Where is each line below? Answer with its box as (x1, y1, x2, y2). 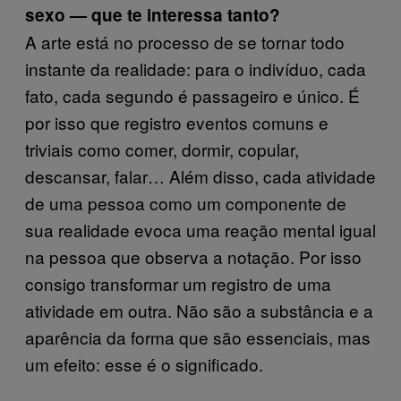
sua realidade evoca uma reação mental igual (25, 218, 376, 242)
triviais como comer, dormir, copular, (25, 137, 299, 161)
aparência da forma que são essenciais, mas (25, 325, 371, 349)
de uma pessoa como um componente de (25, 191, 346, 215)
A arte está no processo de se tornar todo (25, 30, 345, 54)
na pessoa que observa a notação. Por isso (25, 244, 362, 269)
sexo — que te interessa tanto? (25, 3, 280, 27)
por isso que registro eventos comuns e (25, 110, 328, 134)
